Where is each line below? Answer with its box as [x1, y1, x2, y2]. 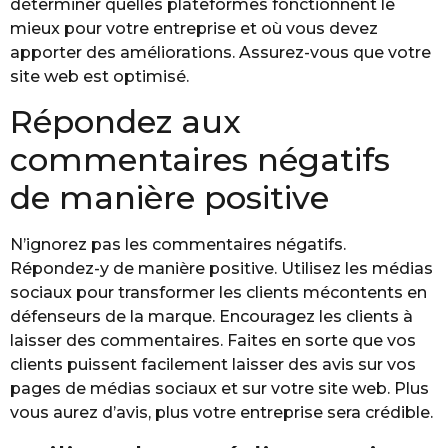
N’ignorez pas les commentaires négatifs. [10, 235, 346, 255]
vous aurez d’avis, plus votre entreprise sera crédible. [10, 403, 433, 423]
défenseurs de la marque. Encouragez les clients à [10, 307, 413, 327]
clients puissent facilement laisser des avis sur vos [10, 355, 416, 375]
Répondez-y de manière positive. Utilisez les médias [10, 259, 433, 279]
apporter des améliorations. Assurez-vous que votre [10, 42, 431, 62]
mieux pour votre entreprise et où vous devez [10, 18, 378, 38]
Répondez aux [10, 102, 241, 142]
